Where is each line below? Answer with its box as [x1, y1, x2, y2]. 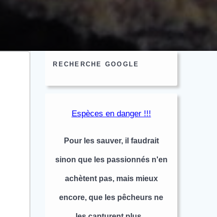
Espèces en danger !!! [71, 108, 151, 119]
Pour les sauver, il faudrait [63, 137, 159, 145]
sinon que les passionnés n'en [55, 155, 168, 164]
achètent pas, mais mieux [64, 174, 158, 183]
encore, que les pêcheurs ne [59, 193, 164, 202]
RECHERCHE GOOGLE [53, 61, 139, 68]
